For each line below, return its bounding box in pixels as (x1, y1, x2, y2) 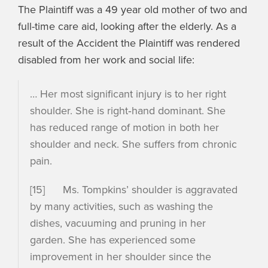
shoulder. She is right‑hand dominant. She (30, 104, 226, 118)
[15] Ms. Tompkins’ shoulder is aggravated (30, 183, 237, 197)
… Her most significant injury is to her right (30, 87, 226, 101)
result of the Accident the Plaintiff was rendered (18, 36, 240, 50)
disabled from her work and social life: (18, 53, 194, 67)
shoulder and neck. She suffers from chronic (30, 138, 237, 151)
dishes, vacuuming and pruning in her (30, 217, 206, 230)
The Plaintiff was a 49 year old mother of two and (18, 3, 247, 17)
